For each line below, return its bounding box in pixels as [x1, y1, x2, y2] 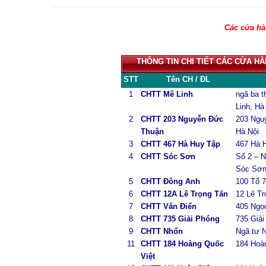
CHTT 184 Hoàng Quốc [140, 239, 224, 248]
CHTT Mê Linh [140, 90, 193, 99]
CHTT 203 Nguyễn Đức [140, 115, 223, 123]
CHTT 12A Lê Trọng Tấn [140, 189, 228, 198]
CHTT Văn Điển [140, 202, 197, 211]
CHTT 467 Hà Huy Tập [140, 140, 220, 148]
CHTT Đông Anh [140, 177, 200, 186]
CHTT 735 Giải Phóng [140, 214, 220, 223]
